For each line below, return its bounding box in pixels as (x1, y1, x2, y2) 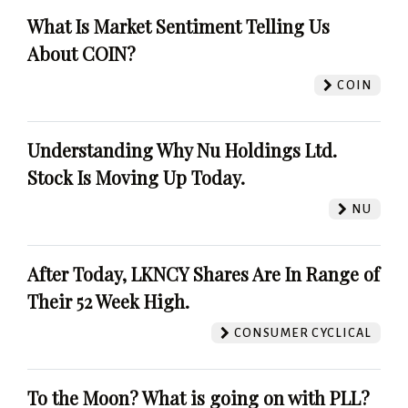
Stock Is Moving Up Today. (27, 164, 245, 189)
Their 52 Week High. (27, 288, 189, 313)
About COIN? (27, 40, 136, 66)
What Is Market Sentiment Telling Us (27, 13, 330, 38)
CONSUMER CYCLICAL (230, 325, 372, 340)
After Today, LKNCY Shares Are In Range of (27, 260, 380, 286)
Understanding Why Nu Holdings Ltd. (27, 137, 337, 162)
